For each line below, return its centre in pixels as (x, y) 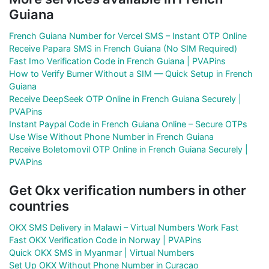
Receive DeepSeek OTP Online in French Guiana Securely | (125, 98)
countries (39, 206)
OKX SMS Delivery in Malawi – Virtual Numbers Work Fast (124, 227)
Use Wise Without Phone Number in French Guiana (111, 136)
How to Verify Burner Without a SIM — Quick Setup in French (131, 73)
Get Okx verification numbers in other (128, 190)
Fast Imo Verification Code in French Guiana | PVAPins (117, 61)
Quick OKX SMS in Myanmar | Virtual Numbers (102, 252)
